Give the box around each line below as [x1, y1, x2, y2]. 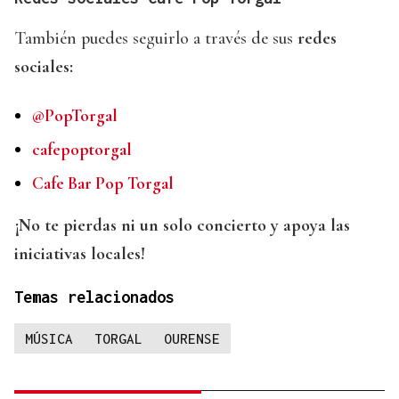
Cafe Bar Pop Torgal [32, 173, 174, 194]
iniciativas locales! [14, 243, 145, 265]
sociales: [14, 56, 73, 78]
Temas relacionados [14, 288, 175, 307]
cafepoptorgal [32, 139, 132, 160]
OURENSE [164, 330, 220, 347]
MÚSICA [25, 330, 73, 347]
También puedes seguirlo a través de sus [14, 28, 293, 50]
